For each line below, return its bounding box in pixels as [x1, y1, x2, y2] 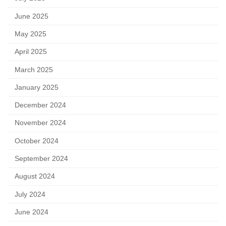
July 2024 [14, 190, 45, 198]
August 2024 [14, 173, 55, 181]
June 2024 [14, 208, 48, 216]
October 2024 [14, 137, 59, 145]
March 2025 [14, 66, 53, 74]
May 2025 [14, 30, 46, 38]
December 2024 [14, 101, 66, 109]
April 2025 [14, 48, 47, 56]
